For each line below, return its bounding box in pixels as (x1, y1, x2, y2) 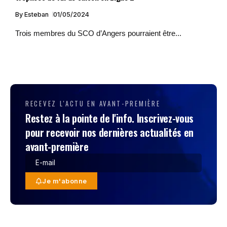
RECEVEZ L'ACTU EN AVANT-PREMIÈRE (25, 98, 161, 109)
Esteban (24, 11, 50, 19)
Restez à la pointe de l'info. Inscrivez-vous (25, 110, 194, 126)
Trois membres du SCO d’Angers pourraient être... (15, 29, 181, 38)
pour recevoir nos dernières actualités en (25, 125, 194, 140)
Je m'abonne (42, 177, 87, 185)
